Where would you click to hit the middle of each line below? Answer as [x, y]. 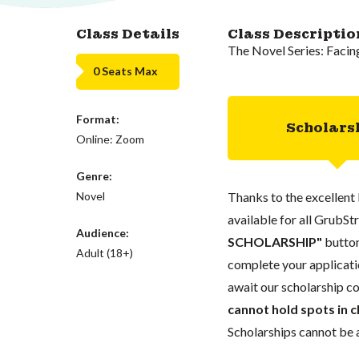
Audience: [103, 232]
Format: [98, 119]
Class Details [128, 34]
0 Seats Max [126, 71]
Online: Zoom [111, 139]
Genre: [95, 175]
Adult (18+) [105, 252]
